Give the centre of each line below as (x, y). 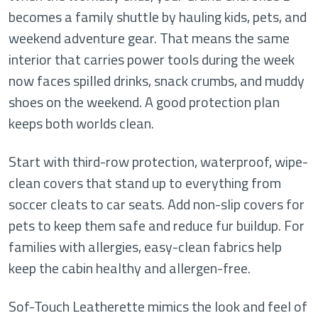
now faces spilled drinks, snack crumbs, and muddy (157, 80)
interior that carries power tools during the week (152, 59)
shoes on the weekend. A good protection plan (144, 102)
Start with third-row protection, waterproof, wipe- (158, 161)
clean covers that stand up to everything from (145, 182)
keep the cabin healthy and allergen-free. (130, 268)
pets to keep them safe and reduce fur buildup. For (157, 225)
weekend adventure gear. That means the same (149, 38)
